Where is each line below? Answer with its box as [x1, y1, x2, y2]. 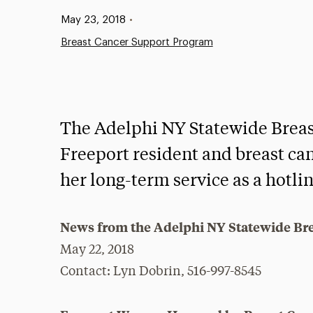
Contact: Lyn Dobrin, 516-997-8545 [60, 265, 262, 278]
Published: [46, 14, 96, 24]
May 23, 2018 [60, 15, 126, 25]
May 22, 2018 [60, 244, 135, 256]
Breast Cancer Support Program [60, 37, 213, 48]
